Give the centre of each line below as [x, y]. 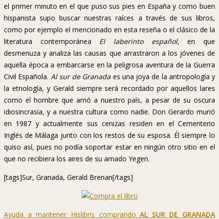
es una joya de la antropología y [163, 77]
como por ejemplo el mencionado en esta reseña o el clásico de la [109, 30]
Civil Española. [27, 77]
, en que [196, 42]
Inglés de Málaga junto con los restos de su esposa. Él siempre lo [109, 135]
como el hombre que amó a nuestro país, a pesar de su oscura [109, 100]
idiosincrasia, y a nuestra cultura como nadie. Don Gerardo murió [109, 112]
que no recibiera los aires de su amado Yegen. [77, 159]
